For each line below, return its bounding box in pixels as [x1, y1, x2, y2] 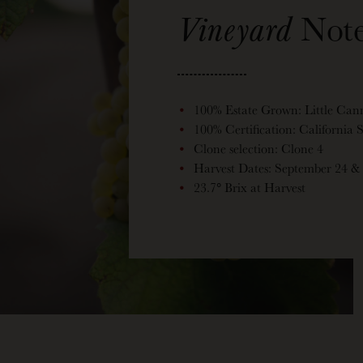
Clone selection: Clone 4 [194, 139, 323, 158]
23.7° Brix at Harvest [194, 177, 305, 197]
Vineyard [177, 3, 292, 52]
